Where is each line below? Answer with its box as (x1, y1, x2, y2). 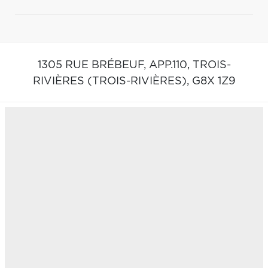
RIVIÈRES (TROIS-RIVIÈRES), (32, 75, 192, 87)
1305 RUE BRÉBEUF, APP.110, (37, 59, 193, 71)
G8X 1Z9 (191, 75, 236, 87)
